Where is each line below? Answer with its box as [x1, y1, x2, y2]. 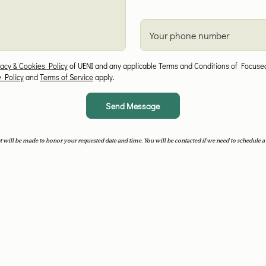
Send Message [106, 100, 160, 112]
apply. [93, 72, 115, 82]
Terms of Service [39, 72, 93, 82]
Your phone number [150, 28, 229, 42]
